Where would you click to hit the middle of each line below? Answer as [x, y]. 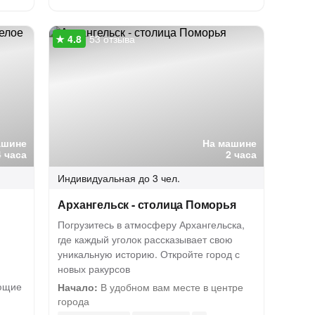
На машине [230, 143]
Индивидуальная [97, 178]
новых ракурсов [94, 269]
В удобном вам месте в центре [171, 287]
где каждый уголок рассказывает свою [146, 239]
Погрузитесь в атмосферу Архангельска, [152, 224]
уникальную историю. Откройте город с [149, 254]
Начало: [78, 287]
